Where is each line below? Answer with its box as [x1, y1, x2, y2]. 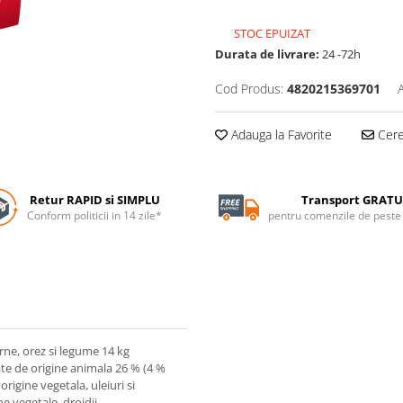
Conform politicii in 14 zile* [27, 207, 163, 223]
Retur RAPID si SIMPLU [29, 191, 160, 208]
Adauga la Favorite [228, 125, 332, 143]
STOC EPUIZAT [231, 24, 310, 41]
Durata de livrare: [215, 45, 319, 62]
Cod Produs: [215, 79, 283, 97]
